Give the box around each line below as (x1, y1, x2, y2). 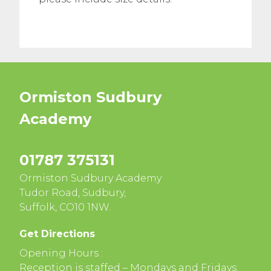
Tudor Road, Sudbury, (19, 186, 126, 198)
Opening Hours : (19, 247, 103, 259)
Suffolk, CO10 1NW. (19, 201, 111, 213)
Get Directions (19, 227, 95, 240)
